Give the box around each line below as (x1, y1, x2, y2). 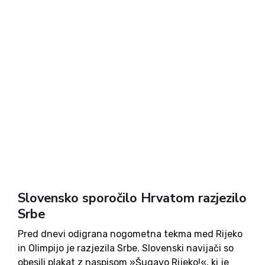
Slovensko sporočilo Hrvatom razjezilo (18, 189, 247, 207)
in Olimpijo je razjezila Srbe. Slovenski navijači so (18, 243, 234, 254)
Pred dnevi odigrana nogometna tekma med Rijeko (18, 228, 243, 240)
